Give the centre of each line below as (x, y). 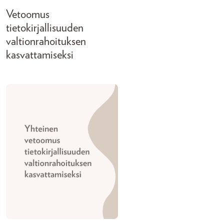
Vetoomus (28, 15)
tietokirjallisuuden (45, 28)
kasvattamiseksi (40, 55)
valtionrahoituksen (46, 42)
